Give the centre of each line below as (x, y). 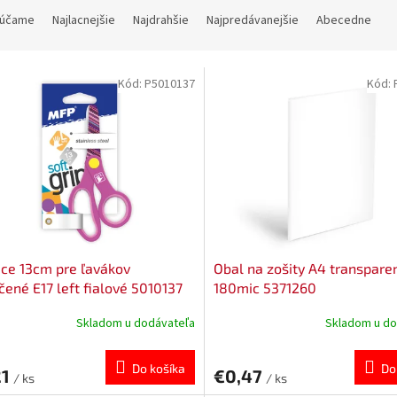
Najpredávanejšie (253, 21)
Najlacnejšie (84, 21)
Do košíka (158, 368)
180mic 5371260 (265, 287)
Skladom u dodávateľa (135, 324)
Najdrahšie (161, 21)
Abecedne (344, 21)
